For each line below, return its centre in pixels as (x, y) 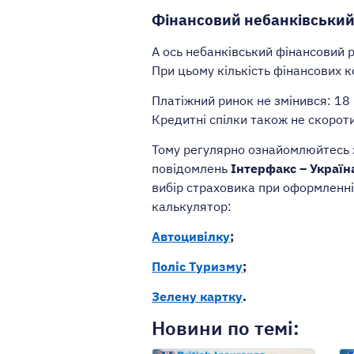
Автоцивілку (191, 237)
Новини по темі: (226, 328)
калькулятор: (192, 207)
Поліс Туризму (197, 267)
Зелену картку (197, 297)
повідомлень (191, 169)
